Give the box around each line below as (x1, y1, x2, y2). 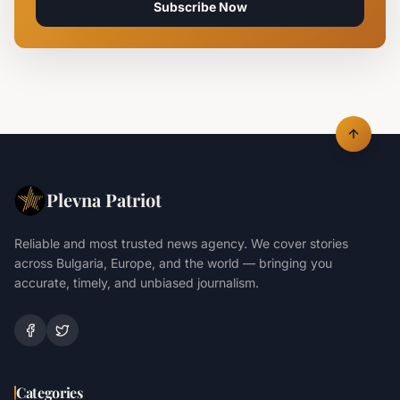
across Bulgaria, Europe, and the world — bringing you (14, 255, 332, 271)
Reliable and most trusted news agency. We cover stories (14, 236, 348, 252)
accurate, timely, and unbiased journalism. (14, 275, 259, 291)
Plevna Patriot (46, 187, 162, 212)
